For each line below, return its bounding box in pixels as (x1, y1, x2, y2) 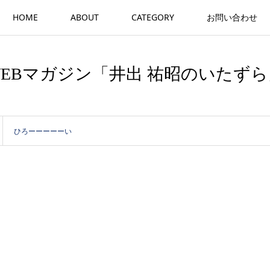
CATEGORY (131, 11, 174, 23)
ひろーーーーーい (14, 126, 72, 136)
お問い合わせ (207, 11, 257, 23)
